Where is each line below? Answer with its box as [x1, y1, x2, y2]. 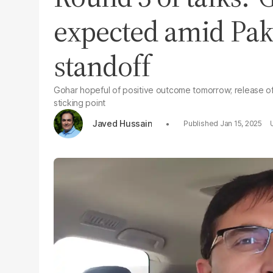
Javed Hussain [93, 118, 152, 129]
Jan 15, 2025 [219, 119, 262, 128]
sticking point [54, 97, 106, 108]
